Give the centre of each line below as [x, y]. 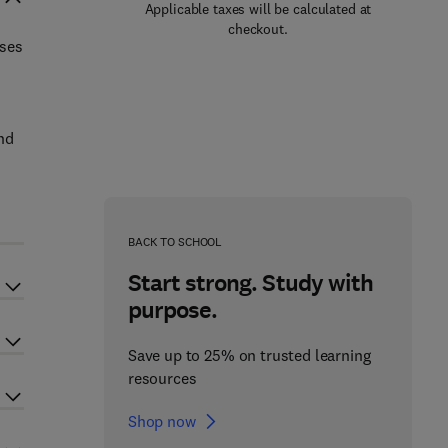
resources [162, 378]
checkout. [258, 29]
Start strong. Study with [250, 283]
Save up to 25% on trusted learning [249, 355]
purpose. [172, 310]
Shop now [161, 421]
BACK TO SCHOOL [175, 241]
